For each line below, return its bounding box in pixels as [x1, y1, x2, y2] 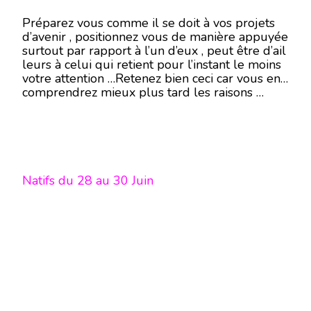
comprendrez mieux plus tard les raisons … [22, 84, 264, 101]
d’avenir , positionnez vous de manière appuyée [22, 28, 288, 45]
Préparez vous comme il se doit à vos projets [22, 15, 275, 31]
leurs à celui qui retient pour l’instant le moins [22, 56, 281, 73]
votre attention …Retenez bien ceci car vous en [22, 70, 280, 87]
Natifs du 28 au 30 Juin [22, 172, 157, 189]
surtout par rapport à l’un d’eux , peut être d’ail [22, 42, 286, 59]
